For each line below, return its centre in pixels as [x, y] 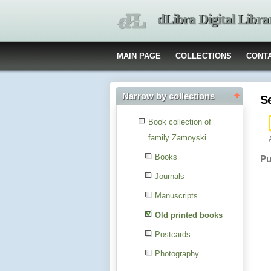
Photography [177, 254]
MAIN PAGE [139, 56]
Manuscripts [176, 196]
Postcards [173, 234]
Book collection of [180, 122]
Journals [170, 176]
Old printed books [189, 215]
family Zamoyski [177, 138]
